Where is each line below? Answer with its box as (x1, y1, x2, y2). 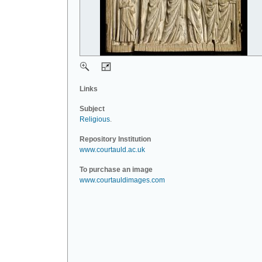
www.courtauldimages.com (80, 176, 165, 184)
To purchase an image (80, 166, 153, 174)
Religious (80, 115, 110, 123)
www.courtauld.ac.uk (80, 146, 145, 154)
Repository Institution (80, 135, 151, 143)
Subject (80, 105, 105, 113)
